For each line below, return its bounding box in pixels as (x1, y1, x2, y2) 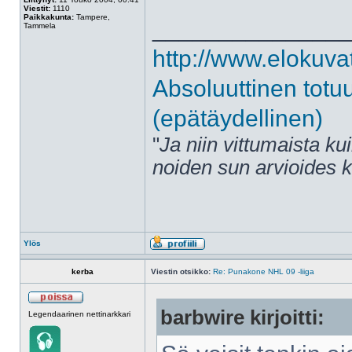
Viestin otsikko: (151, 267, 211, 276)
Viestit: (24, 4, 50, 13)
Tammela (24, 21, 56, 30)
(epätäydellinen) (152, 105, 323, 131)
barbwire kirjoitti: (160, 306, 324, 328)
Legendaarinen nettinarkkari (28, 310, 130, 318)
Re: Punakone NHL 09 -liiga (213, 267, 314, 276)
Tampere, (74, 13, 110, 21)
